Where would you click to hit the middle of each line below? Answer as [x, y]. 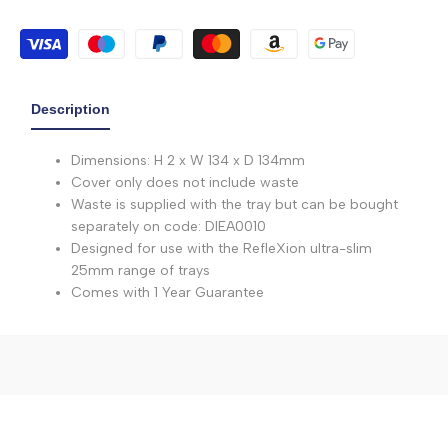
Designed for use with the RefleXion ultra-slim [221, 248]
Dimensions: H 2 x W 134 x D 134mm [188, 160]
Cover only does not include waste [185, 182]
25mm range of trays [140, 270]
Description [70, 108]
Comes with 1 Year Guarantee [167, 292]
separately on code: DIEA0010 [168, 226]
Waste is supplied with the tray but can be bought [234, 204]
